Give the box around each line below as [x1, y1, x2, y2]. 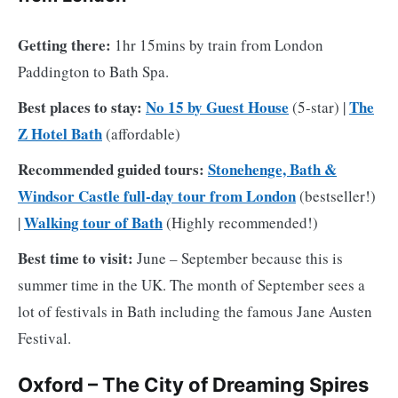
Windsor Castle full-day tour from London [18, 184, 296, 207]
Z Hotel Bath [18, 122, 102, 145]
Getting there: [18, 33, 111, 56]
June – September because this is [133, 247, 343, 268]
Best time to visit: [18, 246, 133, 269]
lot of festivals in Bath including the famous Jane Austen [18, 300, 372, 322]
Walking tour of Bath [24, 211, 163, 234]
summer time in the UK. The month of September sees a [18, 274, 365, 295]
